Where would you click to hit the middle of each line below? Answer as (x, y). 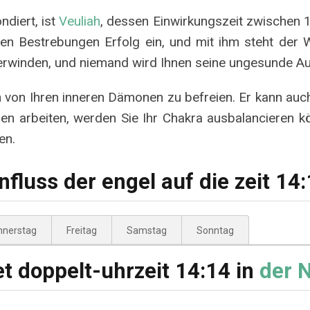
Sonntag (215, 231)
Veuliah (80, 21)
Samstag (147, 231)
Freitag (82, 231)
